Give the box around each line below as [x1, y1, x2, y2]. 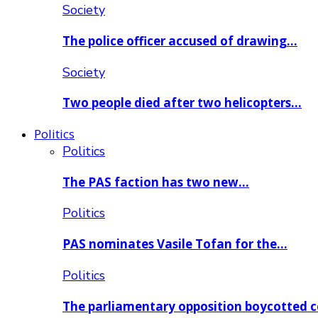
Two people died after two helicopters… [62, 94, 302, 111]
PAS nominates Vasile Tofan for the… [62, 236, 287, 253]
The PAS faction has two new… [62, 173, 249, 190]
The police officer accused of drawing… [62, 32, 297, 49]
